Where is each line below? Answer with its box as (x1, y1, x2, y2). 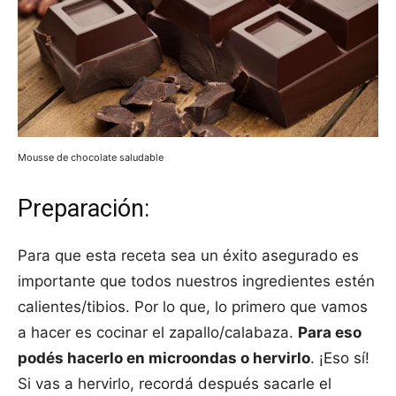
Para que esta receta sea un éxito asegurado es (18, 247, 359, 265)
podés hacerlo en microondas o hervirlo (18, 349, 310, 368)
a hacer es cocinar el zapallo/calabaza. (18, 324, 298, 342)
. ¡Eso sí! (310, 349, 369, 368)
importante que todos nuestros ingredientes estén (18, 272, 375, 291)
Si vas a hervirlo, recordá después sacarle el (18, 375, 331, 393)
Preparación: (18, 194, 149, 224)
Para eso (298, 324, 362, 342)
